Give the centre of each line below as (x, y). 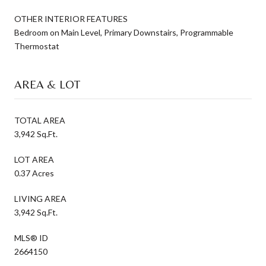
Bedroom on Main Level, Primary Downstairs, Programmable (124, 32)
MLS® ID (31, 237)
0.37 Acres (34, 173)
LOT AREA (34, 159)
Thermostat (37, 46)
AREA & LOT (47, 84)
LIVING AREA (40, 198)
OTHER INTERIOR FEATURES (71, 18)
